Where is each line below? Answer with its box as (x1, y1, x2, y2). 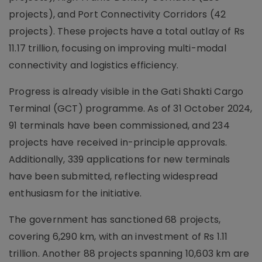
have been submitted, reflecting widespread (9, 170, 218, 184)
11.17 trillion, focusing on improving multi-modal (9, 42, 226, 56)
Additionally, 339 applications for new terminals (9, 153, 230, 167)
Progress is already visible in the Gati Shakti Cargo (9, 85, 244, 99)
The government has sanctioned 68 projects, (9, 213, 221, 227)
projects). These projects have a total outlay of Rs (9, 25, 245, 39)
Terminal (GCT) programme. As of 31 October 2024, (9, 102, 253, 116)
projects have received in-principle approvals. (9, 136, 227, 150)
